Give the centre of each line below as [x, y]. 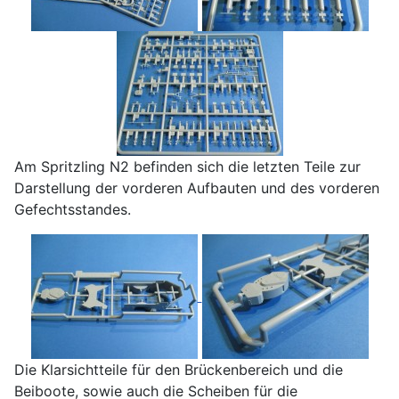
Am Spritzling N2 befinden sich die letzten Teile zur [187, 167]
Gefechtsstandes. [73, 210]
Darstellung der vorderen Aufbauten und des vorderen [197, 188]
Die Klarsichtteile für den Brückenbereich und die [179, 370]
